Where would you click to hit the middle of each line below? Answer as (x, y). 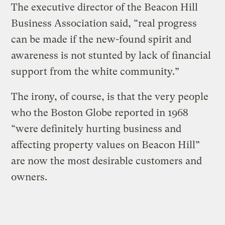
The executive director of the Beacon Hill (105, 7)
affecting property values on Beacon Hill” (106, 145)
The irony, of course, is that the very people (110, 96)
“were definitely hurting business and (96, 129)
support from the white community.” (95, 71)
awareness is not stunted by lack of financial (111, 55)
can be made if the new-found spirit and (101, 39)
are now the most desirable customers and (107, 161)
